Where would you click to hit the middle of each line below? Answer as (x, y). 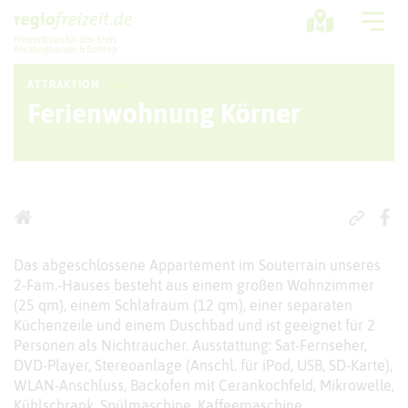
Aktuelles (197, 181)
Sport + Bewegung (197, 138)
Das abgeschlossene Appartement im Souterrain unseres (197, 265)
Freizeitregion (197, 225)
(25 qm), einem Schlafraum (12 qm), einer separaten (183, 306)
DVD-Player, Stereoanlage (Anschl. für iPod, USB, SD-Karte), (203, 366)
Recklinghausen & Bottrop (66, 49)
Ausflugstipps (197, 94)
